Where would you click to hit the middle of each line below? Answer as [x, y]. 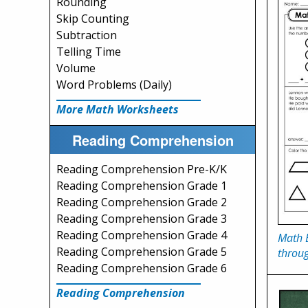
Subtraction [87, 35]
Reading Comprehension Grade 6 [142, 268]
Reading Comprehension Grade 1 [142, 186]
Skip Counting [93, 19]
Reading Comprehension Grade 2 [142, 202]
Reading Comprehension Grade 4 [142, 235]
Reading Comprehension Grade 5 [142, 252]
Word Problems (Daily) [114, 85]
